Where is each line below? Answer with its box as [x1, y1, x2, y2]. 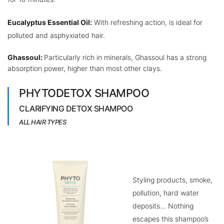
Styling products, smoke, [132, 175, 212, 184]
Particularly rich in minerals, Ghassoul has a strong [44, 53, 206, 61]
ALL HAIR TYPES [19, 118, 66, 126]
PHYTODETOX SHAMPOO [19, 86, 149, 99]
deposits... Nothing [132, 201, 193, 210]
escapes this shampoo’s [132, 214, 208, 223]
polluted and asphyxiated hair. [7, 31, 105, 39]
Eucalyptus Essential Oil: [7, 18, 92, 26]
